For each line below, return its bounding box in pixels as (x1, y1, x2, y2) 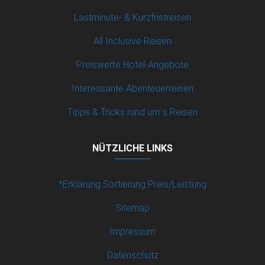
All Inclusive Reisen (93, 34, 172, 47)
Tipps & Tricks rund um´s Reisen (67, 105, 198, 118)
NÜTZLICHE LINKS (92, 141, 173, 154)
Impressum (109, 225, 156, 237)
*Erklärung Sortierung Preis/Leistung (59, 177, 206, 190)
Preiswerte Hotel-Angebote (76, 58, 189, 70)
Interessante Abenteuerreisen (72, 82, 193, 94)
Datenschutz (106, 248, 159, 261)
